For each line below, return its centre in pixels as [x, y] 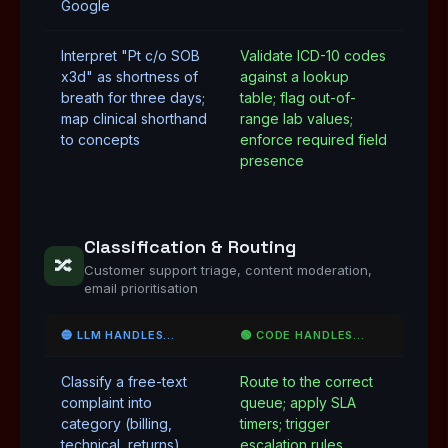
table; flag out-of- [298, 97]
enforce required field [313, 139]
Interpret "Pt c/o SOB [130, 55]
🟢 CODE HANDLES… [303, 335]
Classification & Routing [190, 246]
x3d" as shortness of [129, 76]
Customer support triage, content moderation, [228, 270]
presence [272, 160]
